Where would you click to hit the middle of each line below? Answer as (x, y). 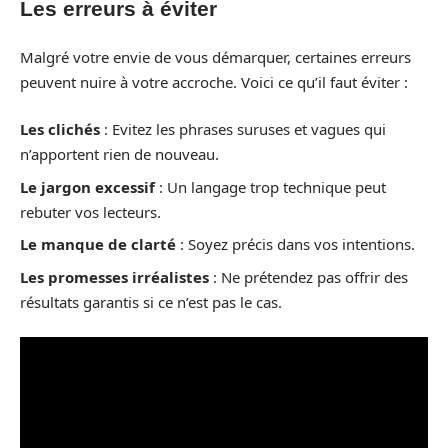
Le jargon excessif (87, 186)
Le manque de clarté (98, 244)
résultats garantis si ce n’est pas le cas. (151, 301)
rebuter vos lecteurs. (90, 211)
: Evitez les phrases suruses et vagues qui (243, 129)
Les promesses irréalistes (114, 276)
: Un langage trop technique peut (270, 186)
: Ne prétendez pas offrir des (308, 276)
